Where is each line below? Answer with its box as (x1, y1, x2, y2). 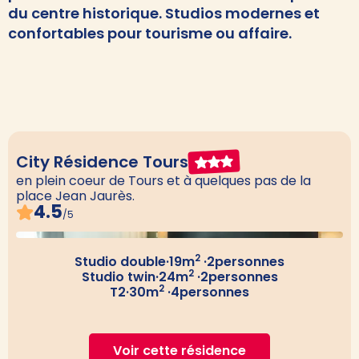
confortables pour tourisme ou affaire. (8, 23, 292, 43)
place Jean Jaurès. (16, 187, 135, 205)
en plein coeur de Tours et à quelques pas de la (16, 171, 311, 190)
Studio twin (81, 268, 155, 286)
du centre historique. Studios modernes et (8, 3, 320, 23)
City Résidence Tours (16, 151, 188, 173)
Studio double (75, 252, 166, 271)
